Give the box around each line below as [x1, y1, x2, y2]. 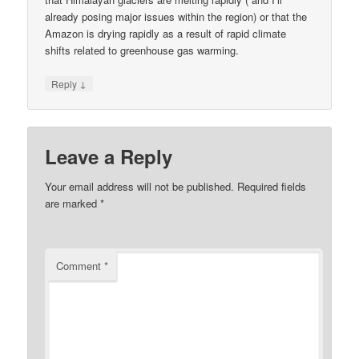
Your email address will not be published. [45, 179, 235, 195]
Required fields [237, 179, 307, 195]
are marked [45, 196, 101, 212]
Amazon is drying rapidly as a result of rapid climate [45, 25, 287, 41]
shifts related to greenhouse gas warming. [45, 42, 240, 58]
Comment [56, 258, 105, 274]
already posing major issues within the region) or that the [45, 8, 308, 24]
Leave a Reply [45, 143, 173, 171]
